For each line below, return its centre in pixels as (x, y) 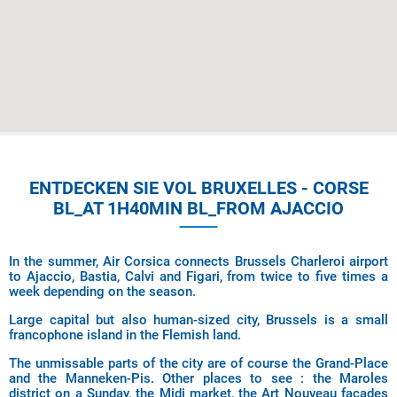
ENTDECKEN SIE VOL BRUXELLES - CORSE (198, 188)
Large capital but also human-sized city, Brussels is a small (198, 320)
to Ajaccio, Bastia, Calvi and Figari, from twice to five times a (198, 276)
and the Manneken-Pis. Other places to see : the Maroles (198, 378)
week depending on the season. (102, 292)
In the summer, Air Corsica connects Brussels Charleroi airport (198, 261)
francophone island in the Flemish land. (128, 335)
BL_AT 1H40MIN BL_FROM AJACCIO (198, 208)
